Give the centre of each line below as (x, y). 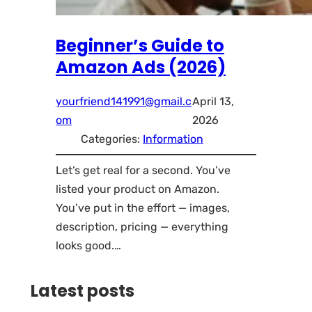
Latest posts (83, 291)
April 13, (213, 102)
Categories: (112, 139)
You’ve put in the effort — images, (143, 208)
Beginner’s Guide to (140, 46)
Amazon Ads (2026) (141, 68)
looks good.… (88, 246)
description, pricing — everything (142, 227)
